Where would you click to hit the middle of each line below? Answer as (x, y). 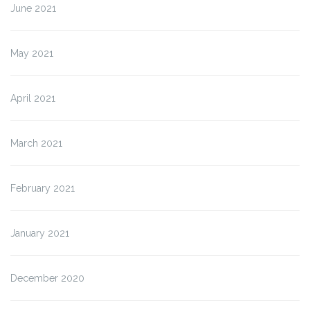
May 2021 (32, 54)
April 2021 (33, 99)
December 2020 (47, 279)
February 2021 (43, 189)
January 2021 (40, 234)
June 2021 (33, 9)
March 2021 (36, 144)
